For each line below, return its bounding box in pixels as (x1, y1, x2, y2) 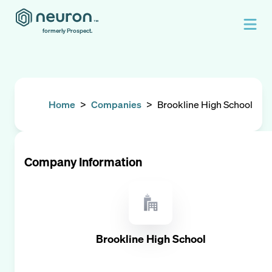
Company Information (24, 154, 142, 170)
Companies (91, 98, 141, 111)
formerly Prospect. (42, 27, 92, 35)
